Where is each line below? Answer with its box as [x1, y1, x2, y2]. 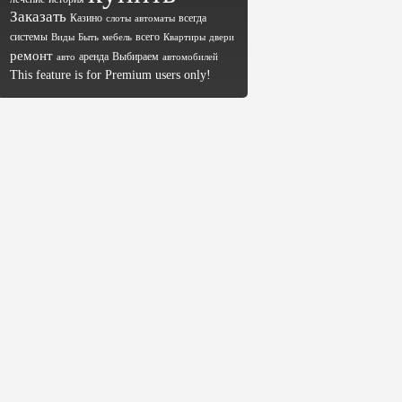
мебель [102, 32, 132, 42]
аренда [79, 50, 109, 63]
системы [10, 31, 48, 43]
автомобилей [162, 52, 218, 62]
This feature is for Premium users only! [10, 68, 211, 82]
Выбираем [112, 50, 159, 63]
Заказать [10, 8, 66, 25]
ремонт [10, 48, 53, 63]
